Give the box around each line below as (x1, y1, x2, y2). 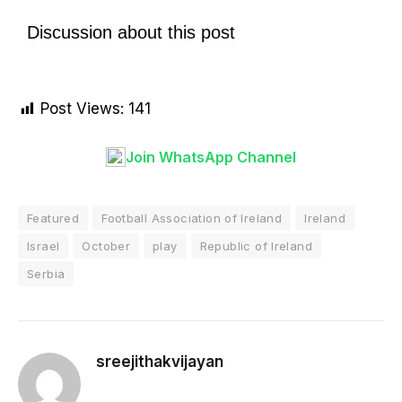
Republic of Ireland (199, 239, 313, 253)
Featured (27, 211, 80, 225)
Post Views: (40, 100, 124, 118)
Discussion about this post (27, 22, 235, 43)
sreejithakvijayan (96, 353, 223, 371)
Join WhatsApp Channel (126, 147, 296, 166)
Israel (27, 239, 60, 253)
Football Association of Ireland (101, 211, 283, 225)
